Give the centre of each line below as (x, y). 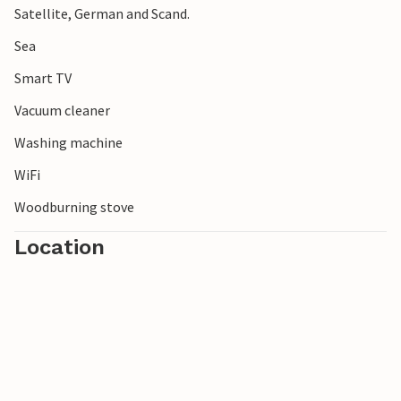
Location (60, 247)
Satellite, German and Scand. (102, 14)
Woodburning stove (74, 207)
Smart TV (43, 78)
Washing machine (68, 143)
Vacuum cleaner (62, 111)
